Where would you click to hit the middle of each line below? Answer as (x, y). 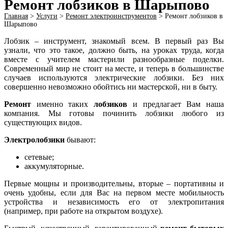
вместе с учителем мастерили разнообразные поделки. (114, 59)
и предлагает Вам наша (176, 104)
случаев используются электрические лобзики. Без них (114, 78)
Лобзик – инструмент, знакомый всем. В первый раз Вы (114, 41)
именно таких (63, 104)
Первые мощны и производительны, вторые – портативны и (114, 183)
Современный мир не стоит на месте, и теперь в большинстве (114, 68)
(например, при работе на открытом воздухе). (83, 211)
